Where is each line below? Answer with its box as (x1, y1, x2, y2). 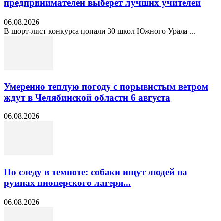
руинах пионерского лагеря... (4, 178, 131, 188)
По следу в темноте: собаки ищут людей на (4, 167, 187, 178)
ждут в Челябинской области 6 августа (4, 92, 170, 103)
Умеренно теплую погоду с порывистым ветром (4, 81, 208, 92)
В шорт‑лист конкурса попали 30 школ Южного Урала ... (4, 26, 195, 35)
